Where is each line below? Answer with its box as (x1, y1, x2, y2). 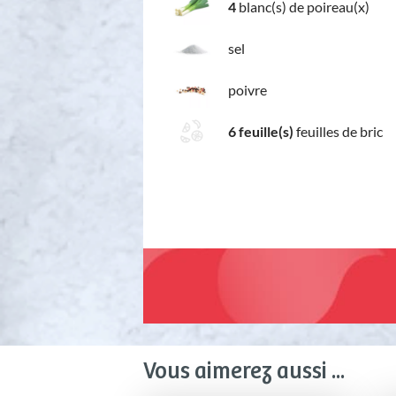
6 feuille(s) (228, 122, 293, 140)
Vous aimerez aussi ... (143, 359, 345, 385)
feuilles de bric (293, 122, 383, 140)
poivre (228, 80, 267, 98)
